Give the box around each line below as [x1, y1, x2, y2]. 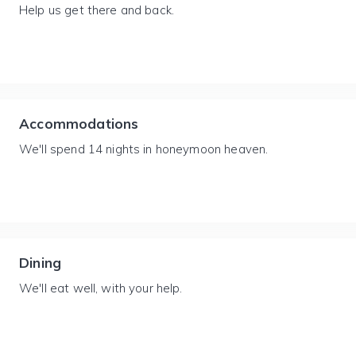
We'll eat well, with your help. [19, 281, 183, 296]
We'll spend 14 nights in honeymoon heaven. [19, 141, 269, 157]
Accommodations [19, 115, 139, 132]
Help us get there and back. [19, 2, 175, 17]
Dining [19, 254, 62, 271]
